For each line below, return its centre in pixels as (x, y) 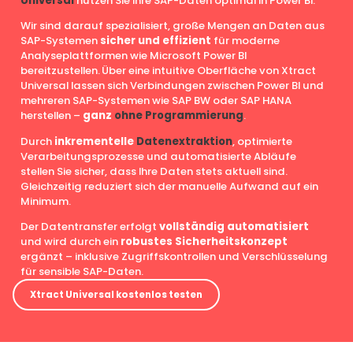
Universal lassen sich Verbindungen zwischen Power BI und (173, 86)
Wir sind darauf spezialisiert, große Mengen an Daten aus (173, 26)
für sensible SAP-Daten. (82, 271)
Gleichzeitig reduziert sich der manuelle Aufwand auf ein (170, 186)
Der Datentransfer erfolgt (90, 226)
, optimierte (263, 141)
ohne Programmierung (179, 116)
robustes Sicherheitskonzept (203, 241)
